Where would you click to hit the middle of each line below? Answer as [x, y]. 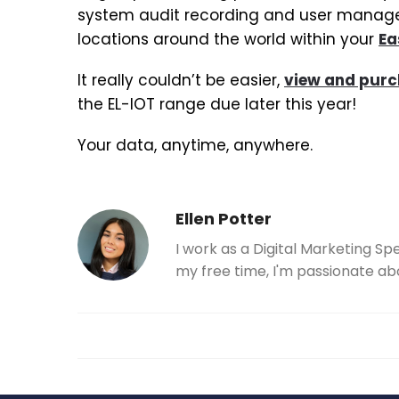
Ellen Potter [224, 218]
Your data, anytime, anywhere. [195, 146]
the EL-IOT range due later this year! [217, 105]
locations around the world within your [228, 39]
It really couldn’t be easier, [181, 81]
